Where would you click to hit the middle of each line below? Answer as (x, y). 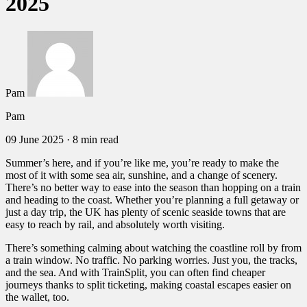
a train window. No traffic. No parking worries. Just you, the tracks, (151, 260)
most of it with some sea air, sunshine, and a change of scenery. (142, 175)
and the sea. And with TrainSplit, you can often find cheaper (135, 273)
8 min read (96, 140)
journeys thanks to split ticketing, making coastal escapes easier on (148, 285)
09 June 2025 (35, 140)
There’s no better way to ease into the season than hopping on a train (153, 188)
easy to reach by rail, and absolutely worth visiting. (115, 225)
